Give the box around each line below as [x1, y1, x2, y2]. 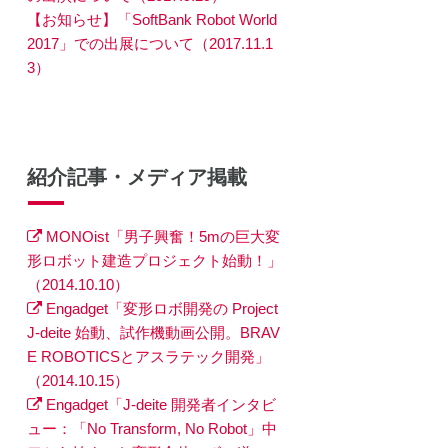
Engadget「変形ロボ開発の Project [45, 300, 278, 318]
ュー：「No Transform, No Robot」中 [26, 420, 277, 438]
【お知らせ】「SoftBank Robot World [26, 11, 277, 29]
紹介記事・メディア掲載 [26, 166, 247, 189]
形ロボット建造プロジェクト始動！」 [26, 252, 282, 270]
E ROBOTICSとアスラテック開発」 [26, 348, 270, 366]
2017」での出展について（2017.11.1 [26, 35, 273, 53]
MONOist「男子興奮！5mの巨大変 [45, 228, 280, 246]
